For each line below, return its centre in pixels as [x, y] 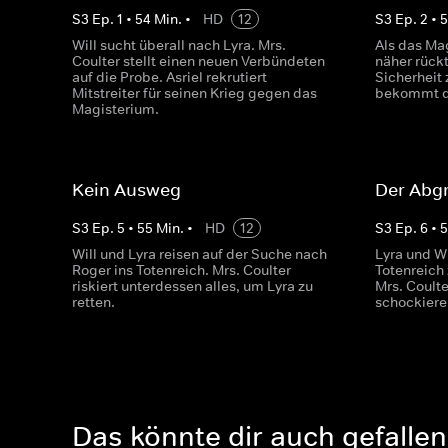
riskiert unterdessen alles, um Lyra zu [192, 286]
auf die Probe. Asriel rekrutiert [169, 77]
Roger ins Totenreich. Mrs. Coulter [181, 270]
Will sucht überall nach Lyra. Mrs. [179, 45]
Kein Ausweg [126, 190]
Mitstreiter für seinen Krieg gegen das [194, 93]
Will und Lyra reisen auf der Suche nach [199, 254]
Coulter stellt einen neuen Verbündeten [198, 61]
